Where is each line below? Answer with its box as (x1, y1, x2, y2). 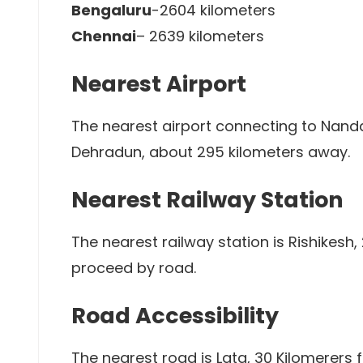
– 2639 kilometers (136, 25, 264, 46)
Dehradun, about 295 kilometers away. (71, 141, 350, 162)
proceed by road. (71, 257, 196, 278)
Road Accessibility (71, 300, 279, 331)
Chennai (71, 25, 136, 46)
